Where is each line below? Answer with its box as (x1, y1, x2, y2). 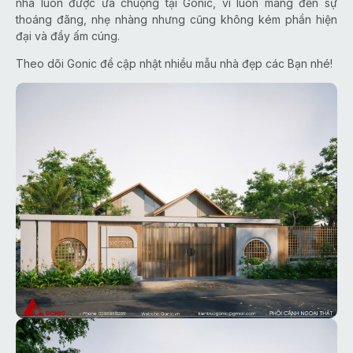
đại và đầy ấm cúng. (16, 29, 148, 43)
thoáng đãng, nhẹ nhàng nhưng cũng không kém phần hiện (16, 13, 337, 26)
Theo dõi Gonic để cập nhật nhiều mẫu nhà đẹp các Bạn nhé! (16, 57, 333, 70)
